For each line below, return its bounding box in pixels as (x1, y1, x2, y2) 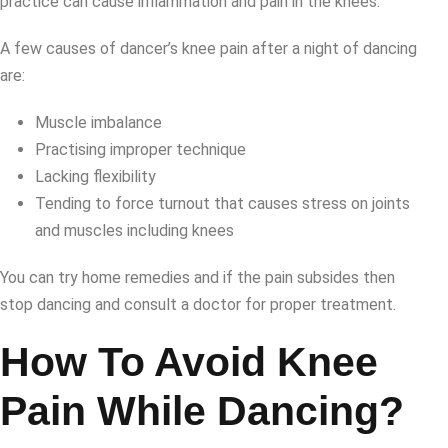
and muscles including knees (35, 221, 234, 241)
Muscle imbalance (35, 113, 166, 133)
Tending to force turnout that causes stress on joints (35, 194, 410, 214)
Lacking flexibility (35, 167, 160, 187)
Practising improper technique (35, 140, 250, 160)
